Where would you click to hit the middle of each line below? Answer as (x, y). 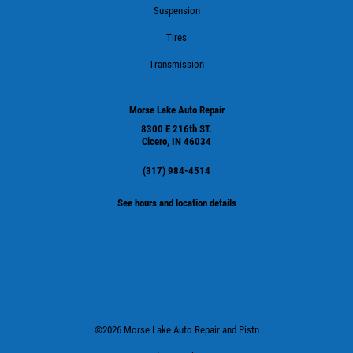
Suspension (176, 10)
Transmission (176, 64)
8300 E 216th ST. (176, 128)
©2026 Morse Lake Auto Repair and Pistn (176, 329)
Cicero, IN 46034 (176, 141)
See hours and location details (176, 203)
